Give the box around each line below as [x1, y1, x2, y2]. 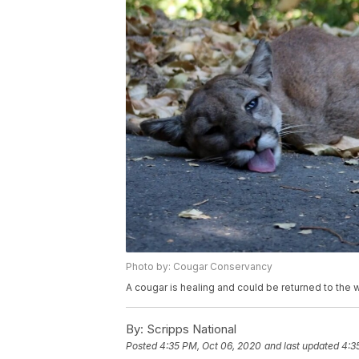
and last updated [264, 340, 339, 353]
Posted [126, 340, 159, 353]
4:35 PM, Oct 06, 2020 [159, 340, 261, 353]
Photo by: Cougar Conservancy [126, 260, 272, 273]
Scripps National [143, 321, 236, 337]
